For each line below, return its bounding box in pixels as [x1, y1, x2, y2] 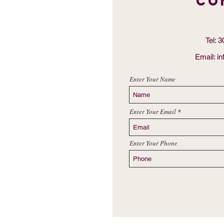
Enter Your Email [129, 107, 176, 116]
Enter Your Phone [129, 138, 177, 147]
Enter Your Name [129, 74, 175, 83]
